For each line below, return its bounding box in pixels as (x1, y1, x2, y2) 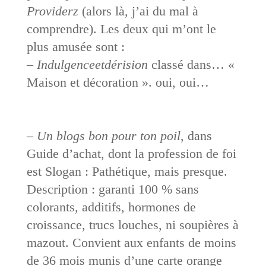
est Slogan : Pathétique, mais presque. (26, 163, 227, 179)
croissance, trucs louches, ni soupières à (26, 217, 239, 232)
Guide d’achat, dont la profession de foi (26, 145, 236, 161)
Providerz (26, 3, 78, 18)
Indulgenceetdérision (36, 56, 148, 72)
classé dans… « (147, 56, 235, 72)
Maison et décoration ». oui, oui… (26, 74, 209, 90)
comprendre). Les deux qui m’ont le (26, 21, 216, 36)
